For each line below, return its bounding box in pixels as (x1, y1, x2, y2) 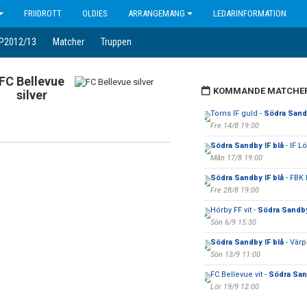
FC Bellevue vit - (210, 270, 269, 279)
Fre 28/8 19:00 (210, 186, 259, 195)
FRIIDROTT (24, 8, 62, 19)
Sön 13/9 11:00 (210, 250, 260, 259)
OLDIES (82, 8, 108, 19)
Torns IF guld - (210, 109, 264, 118)
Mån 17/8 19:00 (210, 153, 262, 162)
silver (16, 88, 47, 102)
